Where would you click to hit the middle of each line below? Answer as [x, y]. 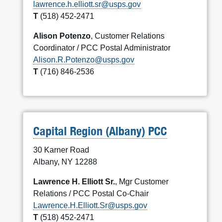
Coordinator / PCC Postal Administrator [102, 48]
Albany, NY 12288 [65, 162]
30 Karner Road [61, 150]
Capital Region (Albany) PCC [100, 131]
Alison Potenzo [62, 36]
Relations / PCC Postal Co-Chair [91, 194]
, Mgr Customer [142, 182]
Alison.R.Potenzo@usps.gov [84, 60]
